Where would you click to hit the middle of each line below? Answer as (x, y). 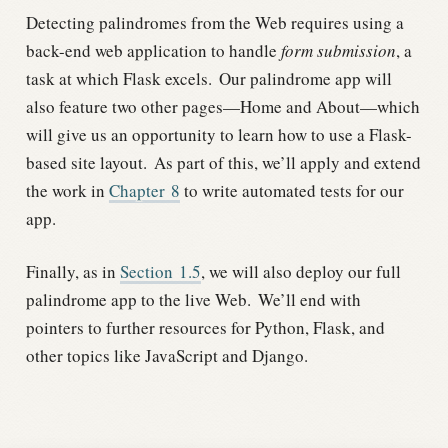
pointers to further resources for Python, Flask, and (205, 328)
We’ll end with (307, 300)
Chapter (139, 190)
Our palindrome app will (303, 78)
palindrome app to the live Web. (138, 300)
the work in (67, 190)
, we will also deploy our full (300, 272)
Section (149, 272)
